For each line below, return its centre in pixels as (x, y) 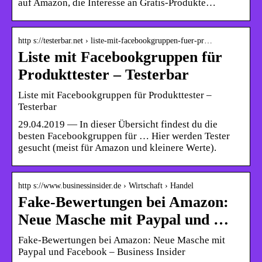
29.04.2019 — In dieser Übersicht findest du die (118, 124)
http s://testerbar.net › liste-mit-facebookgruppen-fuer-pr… (115, 40)
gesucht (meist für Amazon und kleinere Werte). (117, 147)
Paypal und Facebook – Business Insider (102, 251)
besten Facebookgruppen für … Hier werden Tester (124, 136)
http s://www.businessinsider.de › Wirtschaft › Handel (106, 185)
